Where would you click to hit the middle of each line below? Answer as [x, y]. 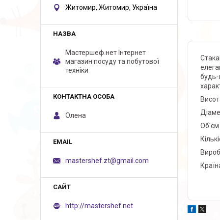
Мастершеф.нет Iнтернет [106, 53]
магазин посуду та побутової [112, 61]
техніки [77, 70]
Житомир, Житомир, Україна [111, 7]
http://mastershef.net [99, 206]
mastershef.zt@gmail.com [107, 161]
